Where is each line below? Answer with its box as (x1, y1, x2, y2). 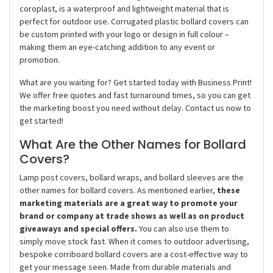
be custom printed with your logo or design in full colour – (19, 28, 229, 40)
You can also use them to (137, 222, 229, 234)
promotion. (19, 54, 60, 65)
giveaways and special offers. (19, 222, 137, 234)
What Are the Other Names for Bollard (19, 135, 246, 153)
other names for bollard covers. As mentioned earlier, (19, 184, 217, 196)
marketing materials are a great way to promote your (19, 197, 238, 208)
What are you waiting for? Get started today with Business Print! (19, 76, 252, 88)
